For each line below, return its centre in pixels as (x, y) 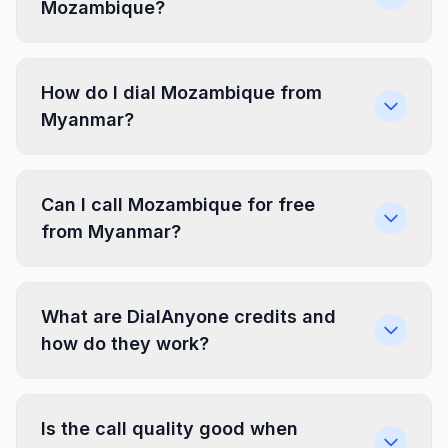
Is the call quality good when (169, 428)
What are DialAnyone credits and (188, 316)
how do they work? (125, 343)
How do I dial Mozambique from (181, 92)
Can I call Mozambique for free (178, 204)
